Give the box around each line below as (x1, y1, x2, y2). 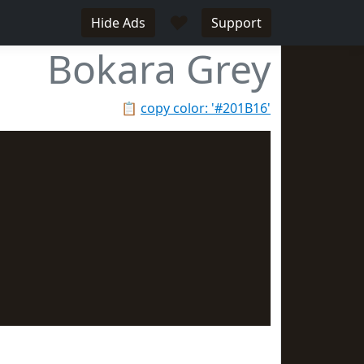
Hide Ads (91, 14, 145, 32)
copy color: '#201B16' (141, 99, 271, 117)
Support (211, 14, 262, 32)
